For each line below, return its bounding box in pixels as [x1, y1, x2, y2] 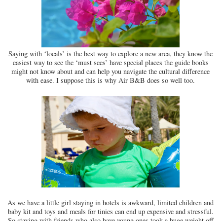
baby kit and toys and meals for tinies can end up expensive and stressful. [7, 207, 214, 217]
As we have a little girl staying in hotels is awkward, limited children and [7, 198, 214, 208]
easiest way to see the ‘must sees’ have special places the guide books [12, 58, 209, 68]
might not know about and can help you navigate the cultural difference [11, 67, 210, 76]
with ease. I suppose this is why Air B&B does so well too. [26, 75, 195, 85]
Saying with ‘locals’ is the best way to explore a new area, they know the [8, 49, 213, 59]
